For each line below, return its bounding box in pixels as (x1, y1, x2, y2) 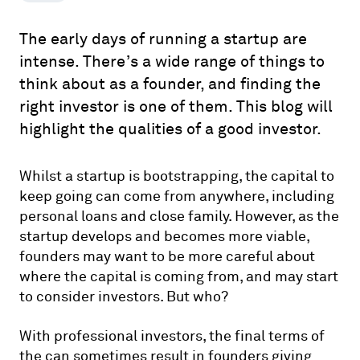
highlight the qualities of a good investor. (19, 118, 321, 139)
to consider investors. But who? (19, 287, 228, 306)
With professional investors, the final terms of (19, 326, 325, 346)
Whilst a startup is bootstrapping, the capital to (19, 166, 334, 186)
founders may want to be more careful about (19, 247, 315, 266)
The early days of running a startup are (19, 28, 307, 49)
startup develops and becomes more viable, (19, 227, 309, 246)
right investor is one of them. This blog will (19, 96, 333, 117)
